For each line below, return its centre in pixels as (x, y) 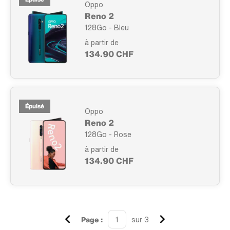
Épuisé (35, 106)
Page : (92, 219)
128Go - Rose (108, 134)
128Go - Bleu (107, 27)
